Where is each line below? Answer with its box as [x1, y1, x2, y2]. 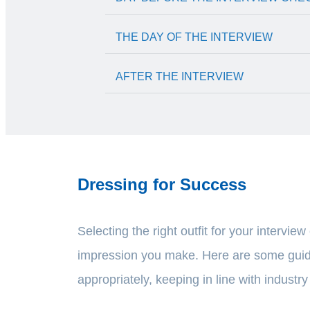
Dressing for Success [77, 174, 246, 194]
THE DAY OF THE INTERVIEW [116, 30, 273, 43]
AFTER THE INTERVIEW [116, 70, 244, 82]
